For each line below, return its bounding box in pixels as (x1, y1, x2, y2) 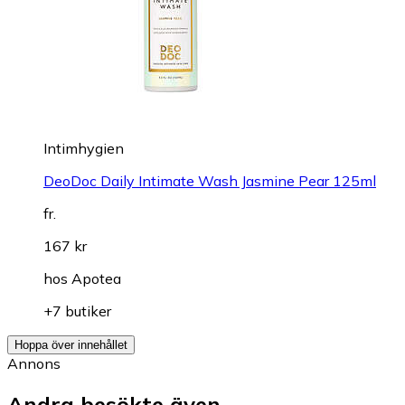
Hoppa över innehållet (14, 337, 127, 352)
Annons (7, 353, 61, 372)
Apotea (71, 268, 121, 287)
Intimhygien (43, 138, 124, 157)
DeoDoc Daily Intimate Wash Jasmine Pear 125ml (43, 171, 376, 190)
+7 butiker (43, 301, 111, 320)
